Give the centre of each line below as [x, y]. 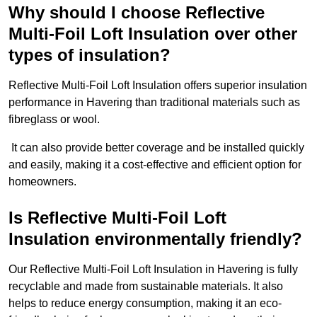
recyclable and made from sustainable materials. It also [146, 287]
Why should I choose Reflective [137, 13]
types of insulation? [90, 55]
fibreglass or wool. [54, 120]
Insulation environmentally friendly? [155, 239]
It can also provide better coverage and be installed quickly [156, 148]
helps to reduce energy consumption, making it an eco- [145, 304]
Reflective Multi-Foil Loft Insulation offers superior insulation [158, 86]
